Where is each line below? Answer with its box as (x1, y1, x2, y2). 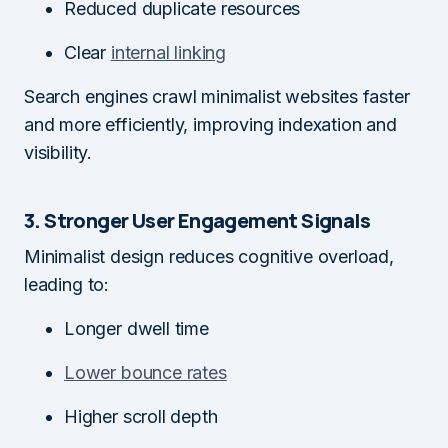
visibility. (24, 141, 93, 163)
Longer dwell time (64, 317, 209, 339)
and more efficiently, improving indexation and (24, 113, 397, 135)
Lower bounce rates (64, 361, 227, 383)
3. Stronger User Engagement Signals (24, 206, 370, 234)
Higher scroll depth (64, 405, 218, 427)
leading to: (24, 273, 110, 295)
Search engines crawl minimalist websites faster (24, 85, 410, 107)
